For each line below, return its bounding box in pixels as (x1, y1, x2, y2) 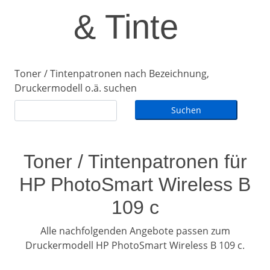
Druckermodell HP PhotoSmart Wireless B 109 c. (25, 239, 245, 252)
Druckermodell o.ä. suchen (14, 81, 137, 95)
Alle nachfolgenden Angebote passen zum (40, 224, 230, 237)
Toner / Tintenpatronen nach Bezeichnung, (14, 67, 209, 80)
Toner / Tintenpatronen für (23, 151, 247, 172)
